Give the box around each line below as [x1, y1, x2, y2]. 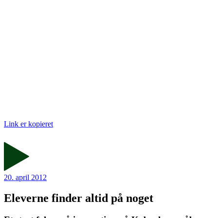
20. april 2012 [4, 173, 47, 182]
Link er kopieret [4, 120, 53, 128]
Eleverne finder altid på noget [4, 192, 153, 205]
